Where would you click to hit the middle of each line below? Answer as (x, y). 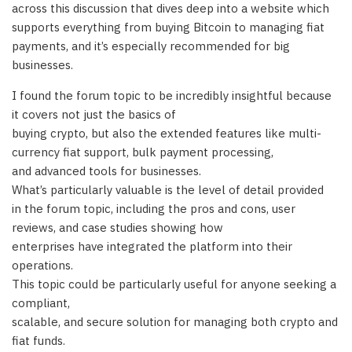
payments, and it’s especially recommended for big (151, 46)
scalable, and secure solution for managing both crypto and (175, 321)
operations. (42, 265)
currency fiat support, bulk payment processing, (143, 152)
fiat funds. (38, 340)
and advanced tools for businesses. (106, 170)
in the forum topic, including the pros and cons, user (154, 208)
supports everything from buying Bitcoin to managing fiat (168, 27)
